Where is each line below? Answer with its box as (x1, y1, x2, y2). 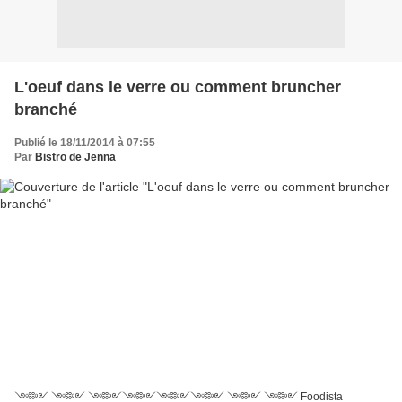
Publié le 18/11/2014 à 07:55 (14, 135, 155, 149)
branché (14, 100, 77, 118)
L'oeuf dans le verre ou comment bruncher (14, 77, 341, 96)
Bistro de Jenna (35, 150, 116, 163)
